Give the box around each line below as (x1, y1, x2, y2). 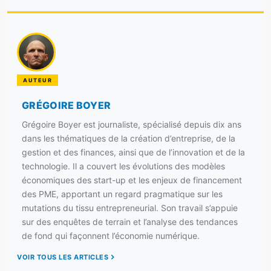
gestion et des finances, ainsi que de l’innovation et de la (22, 146, 245, 157)
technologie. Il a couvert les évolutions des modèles (22, 160, 225, 171)
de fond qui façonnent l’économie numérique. (22, 230, 200, 241)
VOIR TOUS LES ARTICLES (17, 252, 108, 261)
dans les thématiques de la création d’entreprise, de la (22, 132, 235, 143)
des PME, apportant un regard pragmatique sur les (22, 188, 223, 199)
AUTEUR (23, 76, 52, 83)
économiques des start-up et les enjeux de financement (22, 174, 242, 185)
